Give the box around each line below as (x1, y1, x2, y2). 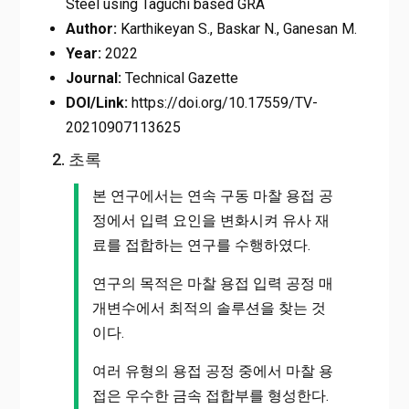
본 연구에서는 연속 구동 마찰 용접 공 (91, 186, 333, 204)
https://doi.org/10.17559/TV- (127, 93, 318, 111)
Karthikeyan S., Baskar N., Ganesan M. (116, 19, 357, 37)
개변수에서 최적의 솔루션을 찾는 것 (91, 299, 326, 317)
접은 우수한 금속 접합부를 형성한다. (91, 386, 329, 404)
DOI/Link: (65, 93, 128, 111)
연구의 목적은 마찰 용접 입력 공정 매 (91, 274, 333, 292)
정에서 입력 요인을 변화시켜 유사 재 (91, 211, 330, 229)
